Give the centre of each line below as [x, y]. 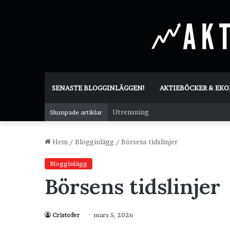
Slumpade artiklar [76, 112]
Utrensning [131, 112]
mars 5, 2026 [113, 215]
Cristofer [66, 215]
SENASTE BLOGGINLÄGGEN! [99, 88]
